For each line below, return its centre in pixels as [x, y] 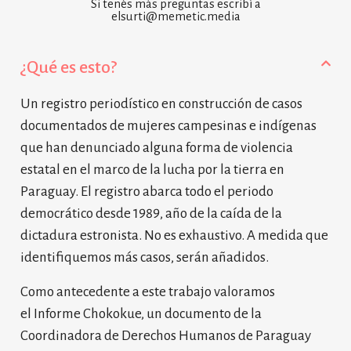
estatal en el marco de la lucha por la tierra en [152, 169]
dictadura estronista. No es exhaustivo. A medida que [174, 235]
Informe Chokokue [87, 313]
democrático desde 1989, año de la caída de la [151, 213]
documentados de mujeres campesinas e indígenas [168, 125]
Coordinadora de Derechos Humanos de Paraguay [166, 335]
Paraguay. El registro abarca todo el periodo [147, 191]
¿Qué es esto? [69, 67]
